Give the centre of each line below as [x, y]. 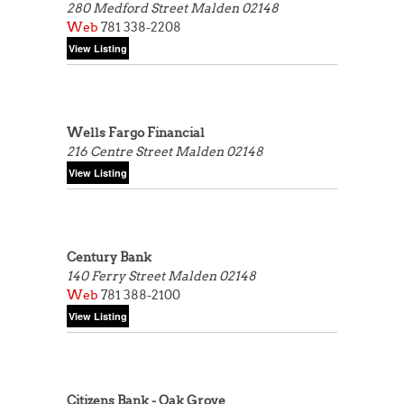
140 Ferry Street [117, 276]
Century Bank [109, 257]
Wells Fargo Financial [136, 133]
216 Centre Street [121, 151]
